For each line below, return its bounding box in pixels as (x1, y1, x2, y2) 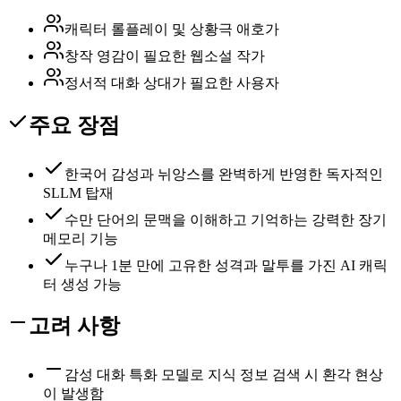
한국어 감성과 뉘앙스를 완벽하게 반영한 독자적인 (64, 166, 383, 182)
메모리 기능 (43, 230, 118, 246)
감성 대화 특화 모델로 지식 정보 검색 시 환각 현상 (64, 367, 383, 383)
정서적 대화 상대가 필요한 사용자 (64, 74, 279, 90)
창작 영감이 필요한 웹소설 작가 (64, 47, 265, 64)
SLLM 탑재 (43, 184, 114, 200)
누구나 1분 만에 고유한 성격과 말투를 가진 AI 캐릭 (64, 257, 388, 273)
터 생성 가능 (43, 276, 122, 292)
